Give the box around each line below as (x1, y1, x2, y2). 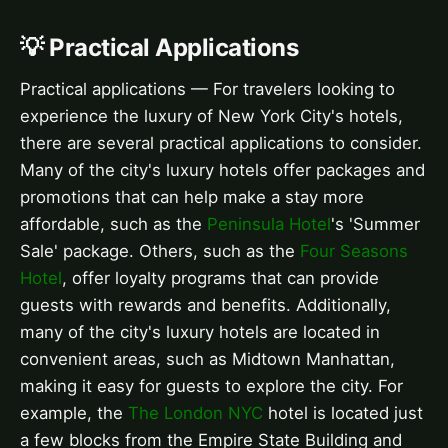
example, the (20, 403, 128, 424)
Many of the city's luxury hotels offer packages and (20, 160, 425, 181)
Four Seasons (300, 241, 408, 262)
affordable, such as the (20, 214, 207, 235)
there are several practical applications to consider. (20, 133, 422, 154)
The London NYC (128, 403, 263, 424)
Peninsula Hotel (207, 214, 331, 235)
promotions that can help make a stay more (20, 187, 364, 208)
